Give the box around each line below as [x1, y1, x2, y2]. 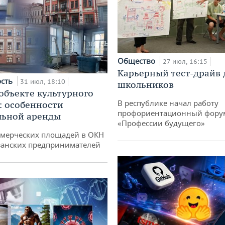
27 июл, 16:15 [163, 57, 207, 66]
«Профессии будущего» [118, 118, 205, 128]
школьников [118, 78, 174, 90]
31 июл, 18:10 [20, 77, 65, 86]
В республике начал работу [118, 97, 218, 108]
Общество [118, 55, 157, 66]
